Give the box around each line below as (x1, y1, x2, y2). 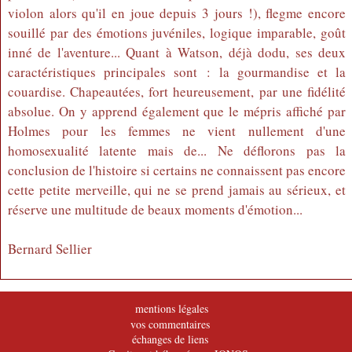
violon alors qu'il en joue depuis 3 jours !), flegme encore (7, 4, 346, 22)
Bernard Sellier (7, 240, 92, 258)
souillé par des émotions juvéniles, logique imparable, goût (7, 24, 346, 42)
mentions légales (135, 301, 209, 317)
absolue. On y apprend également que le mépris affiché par (7, 102, 346, 120)
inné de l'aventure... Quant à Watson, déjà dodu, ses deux (7, 43, 346, 61)
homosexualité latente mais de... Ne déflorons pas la (7, 141, 346, 159)
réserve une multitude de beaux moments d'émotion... (7, 200, 302, 218)
